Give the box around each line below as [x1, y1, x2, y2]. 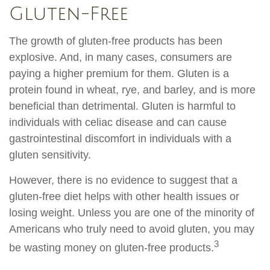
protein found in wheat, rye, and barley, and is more [9, 84, 256, 96]
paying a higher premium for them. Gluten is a [9, 67, 229, 80]
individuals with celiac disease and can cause [9, 116, 227, 129]
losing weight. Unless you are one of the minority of [9, 207, 254, 219]
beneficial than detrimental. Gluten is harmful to [9, 100, 236, 113]
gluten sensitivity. [9, 149, 91, 162]
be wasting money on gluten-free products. [9, 242, 214, 254]
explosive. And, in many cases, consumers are [9, 51, 232, 64]
